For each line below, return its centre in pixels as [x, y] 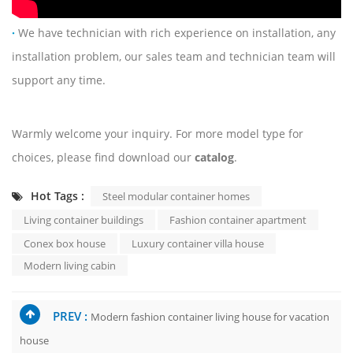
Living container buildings [84, 220]
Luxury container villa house [198, 244]
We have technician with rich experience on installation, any [177, 33]
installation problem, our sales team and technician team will [174, 57]
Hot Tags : [58, 196]
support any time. [59, 80]
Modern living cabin [70, 266]
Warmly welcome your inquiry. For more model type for [158, 134]
